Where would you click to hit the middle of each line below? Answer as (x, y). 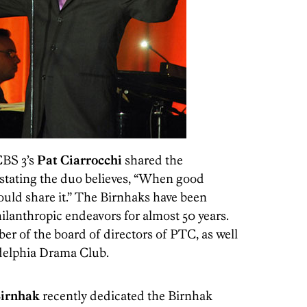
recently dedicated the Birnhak (126, 296)
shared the (152, 160)
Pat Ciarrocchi (79, 160)
